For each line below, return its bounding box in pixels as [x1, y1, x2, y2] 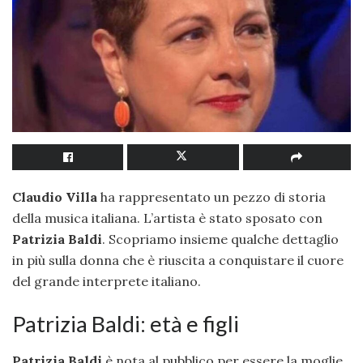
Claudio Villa [12, 188, 97, 205]
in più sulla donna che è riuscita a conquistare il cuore [12, 251, 344, 268]
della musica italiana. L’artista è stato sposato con [12, 209, 322, 226]
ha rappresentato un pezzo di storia [97, 188, 326, 205]
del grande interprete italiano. [12, 272, 201, 289]
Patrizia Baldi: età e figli [12, 310, 239, 338]
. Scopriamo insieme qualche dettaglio [102, 230, 339, 247]
